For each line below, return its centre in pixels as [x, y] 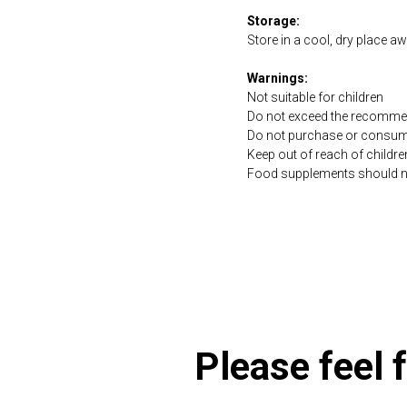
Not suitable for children [315, 98]
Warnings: [278, 79]
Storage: [273, 21]
